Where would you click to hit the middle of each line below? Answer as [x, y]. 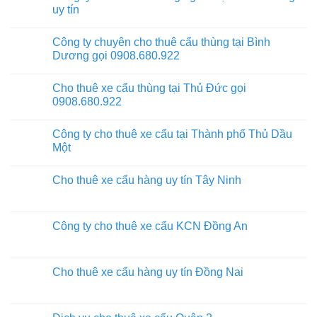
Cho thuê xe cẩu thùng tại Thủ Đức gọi [149, 88]
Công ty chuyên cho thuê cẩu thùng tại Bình [161, 42]
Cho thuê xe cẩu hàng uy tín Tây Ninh [147, 180]
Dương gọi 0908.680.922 [116, 55]
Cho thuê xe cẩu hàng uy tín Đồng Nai [148, 272]
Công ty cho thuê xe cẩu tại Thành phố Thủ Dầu [172, 134]
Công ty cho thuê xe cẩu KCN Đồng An [150, 226]
